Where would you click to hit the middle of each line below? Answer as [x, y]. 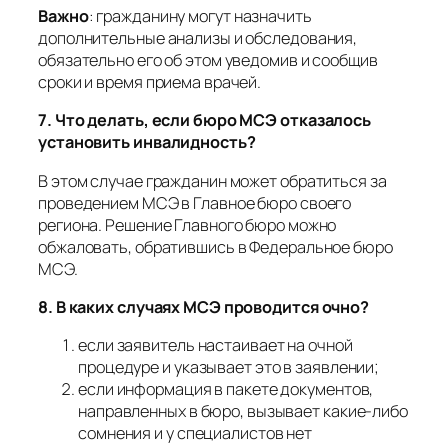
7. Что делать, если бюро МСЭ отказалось [205, 120]
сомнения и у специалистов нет [195, 433]
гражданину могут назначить [204, 16]
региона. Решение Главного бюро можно [187, 224]
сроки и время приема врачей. [150, 82]
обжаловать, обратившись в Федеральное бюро [215, 246]
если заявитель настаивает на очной [215, 345]
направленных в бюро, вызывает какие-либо [243, 411]
